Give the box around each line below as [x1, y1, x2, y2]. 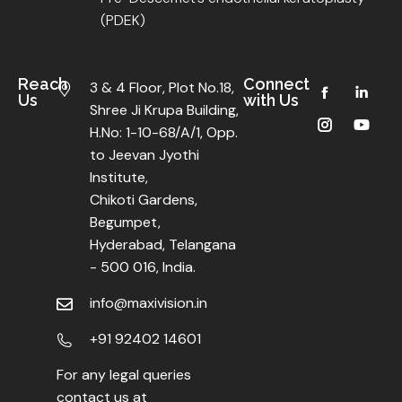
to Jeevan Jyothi [90, 144, 200, 164]
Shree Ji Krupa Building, [90, 100, 240, 119]
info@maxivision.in [90, 293, 208, 312]
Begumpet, [90, 212, 162, 232]
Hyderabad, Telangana [90, 234, 237, 254]
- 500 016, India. [90, 257, 197, 276]
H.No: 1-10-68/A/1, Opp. [90, 122, 239, 142]
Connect [243, 74, 310, 93]
